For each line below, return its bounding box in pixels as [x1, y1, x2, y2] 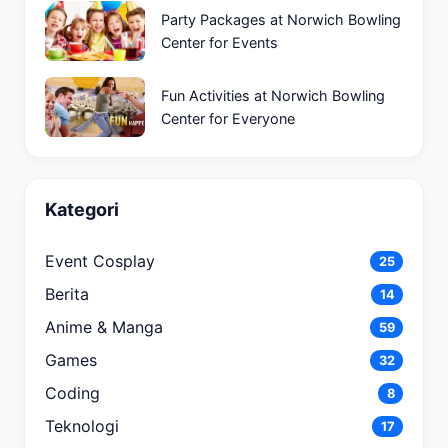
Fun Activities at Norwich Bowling [161, 87, 385, 104]
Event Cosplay [45, 251, 155, 271]
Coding [45, 383, 100, 403]
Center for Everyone [161, 110, 295, 127]
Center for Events [161, 34, 278, 51]
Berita [45, 284, 89, 304]
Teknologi [45, 416, 119, 436]
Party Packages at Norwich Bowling [161, 11, 401, 28]
